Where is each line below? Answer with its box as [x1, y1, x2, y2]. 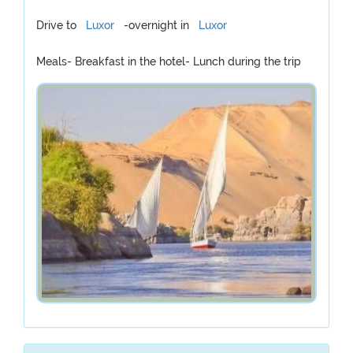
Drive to [36, 19, 80, 32]
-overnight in [117, 19, 192, 32]
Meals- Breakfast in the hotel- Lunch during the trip [36, 55, 301, 68]
